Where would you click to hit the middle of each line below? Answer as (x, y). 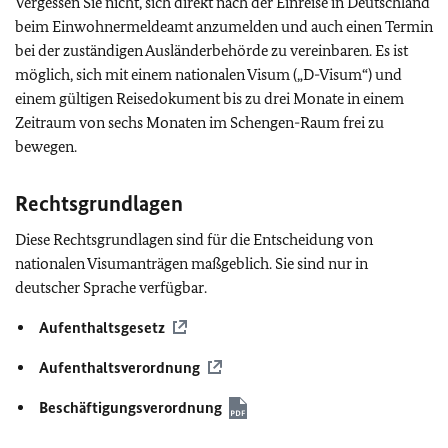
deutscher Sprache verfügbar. (111, 287)
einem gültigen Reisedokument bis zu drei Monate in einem (209, 98)
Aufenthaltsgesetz (102, 327)
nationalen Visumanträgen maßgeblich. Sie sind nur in (191, 263)
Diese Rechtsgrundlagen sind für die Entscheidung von (194, 239)
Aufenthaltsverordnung (119, 367)
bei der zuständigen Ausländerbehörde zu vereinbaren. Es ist (211, 50)
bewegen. (46, 146)
